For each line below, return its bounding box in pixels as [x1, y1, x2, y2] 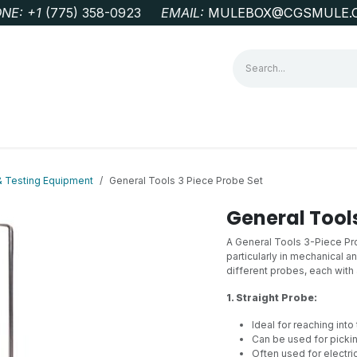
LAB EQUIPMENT [206, 123, 295, 136]
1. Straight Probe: [226, 292, 317, 304]
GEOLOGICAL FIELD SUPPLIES [26, 123, 182, 136]
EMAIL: [161, 5, 208, 21]
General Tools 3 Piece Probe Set [109, 175, 263, 186]
